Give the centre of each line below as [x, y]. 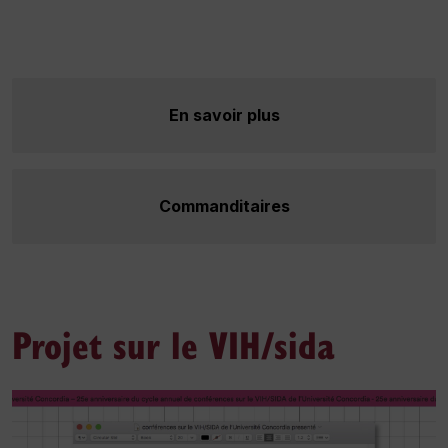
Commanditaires [224, 206]
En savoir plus [224, 115]
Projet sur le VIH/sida [173, 344]
